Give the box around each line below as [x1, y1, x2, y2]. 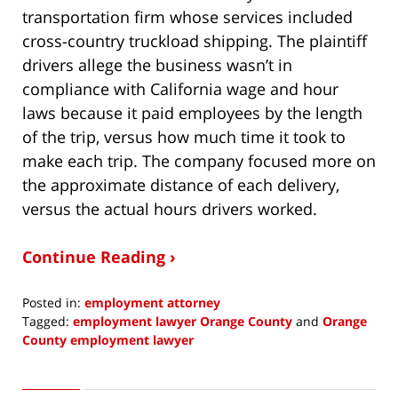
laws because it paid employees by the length [22, 102, 362, 124]
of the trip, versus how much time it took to [22, 126, 346, 148]
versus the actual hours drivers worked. [22, 198, 317, 220]
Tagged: [22, 313, 69, 330]
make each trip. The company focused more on [22, 150, 376, 172]
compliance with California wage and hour [22, 78, 338, 100]
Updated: [21, 349, 76, 367]
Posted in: [22, 294, 81, 312]
